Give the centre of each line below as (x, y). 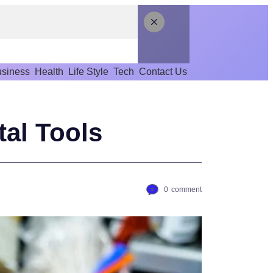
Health (49, 72)
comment (186, 190)
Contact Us (163, 72)
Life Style (88, 72)
